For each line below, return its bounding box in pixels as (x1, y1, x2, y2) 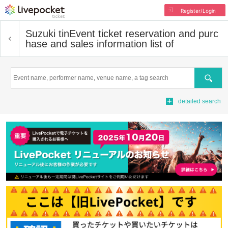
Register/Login (180, 8, 216, 14)
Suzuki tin (25, 28, 69, 39)
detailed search (178, 98, 221, 105)
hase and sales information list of (25, 38, 174, 49)
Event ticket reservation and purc (69, 28, 218, 39)
